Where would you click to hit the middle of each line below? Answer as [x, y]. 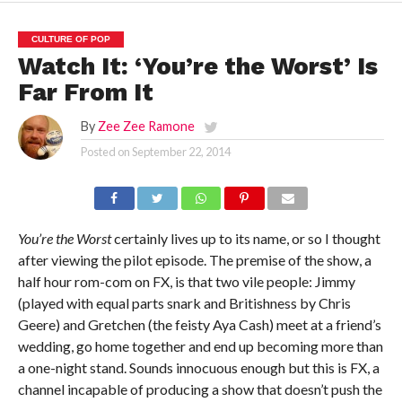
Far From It [85, 93]
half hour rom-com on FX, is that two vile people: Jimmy [186, 282]
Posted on [105, 152]
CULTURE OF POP [70, 39]
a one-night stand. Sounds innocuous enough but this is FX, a [198, 368]
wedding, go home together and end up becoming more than [200, 346]
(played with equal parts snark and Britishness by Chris [184, 303]
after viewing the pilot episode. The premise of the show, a [194, 260]
